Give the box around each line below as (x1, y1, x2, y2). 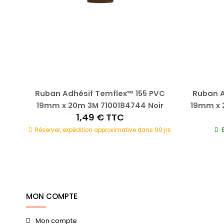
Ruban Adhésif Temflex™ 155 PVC (34, 87, 165, 98)
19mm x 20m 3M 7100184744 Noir (36, 99, 163, 110)
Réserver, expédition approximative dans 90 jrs (35, 125, 171, 134)
